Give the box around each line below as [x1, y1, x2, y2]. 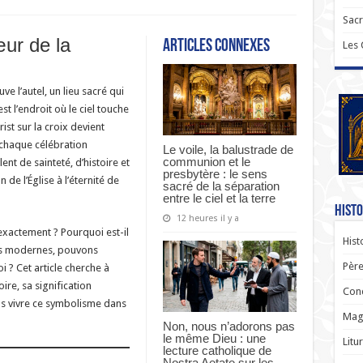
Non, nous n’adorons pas [162, 318, 295, 333]
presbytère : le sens [162, 166, 267, 181]
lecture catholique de [162, 343, 271, 357]
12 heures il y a [176, 212, 239, 224]
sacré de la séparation [162, 178, 280, 193]
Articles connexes [162, 36, 270, 56]
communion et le [162, 154, 250, 169]
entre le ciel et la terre [162, 190, 275, 205]
